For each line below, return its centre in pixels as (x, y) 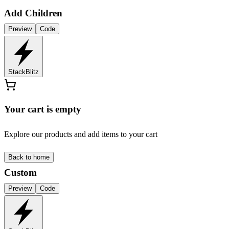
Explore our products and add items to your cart (81, 134)
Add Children (33, 13)
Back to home (29, 157)
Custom (20, 173)
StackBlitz (24, 72)
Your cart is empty (43, 109)
